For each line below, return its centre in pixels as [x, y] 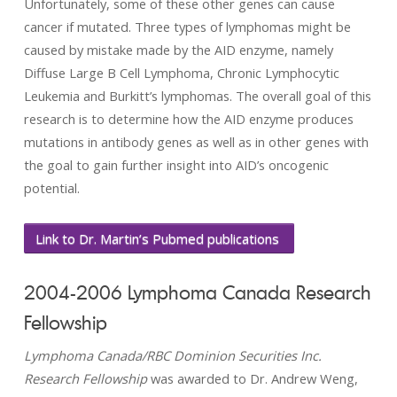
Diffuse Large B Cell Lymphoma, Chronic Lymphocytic [181, 73]
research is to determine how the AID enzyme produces [188, 119]
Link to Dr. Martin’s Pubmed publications [159, 238]
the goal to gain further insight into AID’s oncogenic [176, 165]
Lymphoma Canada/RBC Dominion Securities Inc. [172, 355]
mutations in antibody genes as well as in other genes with [196, 142]
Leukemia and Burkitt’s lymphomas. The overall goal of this [197, 96]
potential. [51, 188]
